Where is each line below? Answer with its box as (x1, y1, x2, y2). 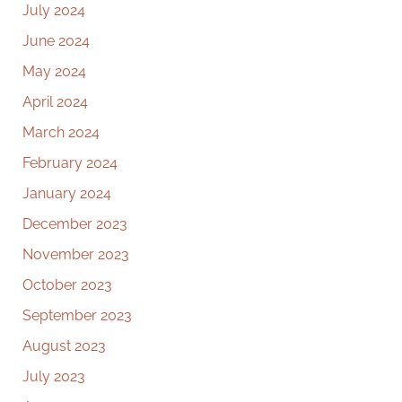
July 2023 (22, 368, 85, 386)
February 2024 (22, 154, 118, 172)
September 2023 (22, 307, 132, 325)
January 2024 (22, 185, 111, 203)
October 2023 (22, 276, 112, 294)
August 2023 (22, 337, 106, 355)
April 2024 (22, 93, 88, 111)
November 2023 (22, 246, 129, 264)
